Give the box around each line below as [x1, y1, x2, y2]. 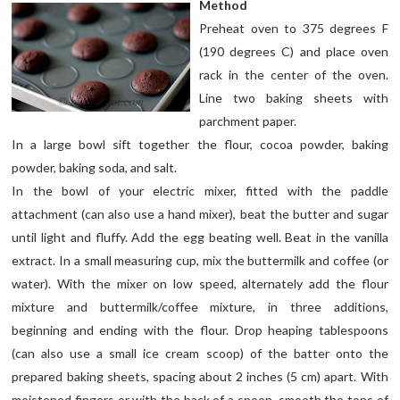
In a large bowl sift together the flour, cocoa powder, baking [12, 136, 388, 152]
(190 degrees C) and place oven [199, 43, 388, 59]
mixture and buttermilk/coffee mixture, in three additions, [12, 298, 388, 314]
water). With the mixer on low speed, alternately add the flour [12, 275, 388, 291]
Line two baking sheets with [199, 89, 388, 105]
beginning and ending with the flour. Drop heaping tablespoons [12, 321, 388, 337]
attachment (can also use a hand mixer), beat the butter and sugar [12, 205, 388, 221]
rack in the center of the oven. [199, 66, 388, 82]
